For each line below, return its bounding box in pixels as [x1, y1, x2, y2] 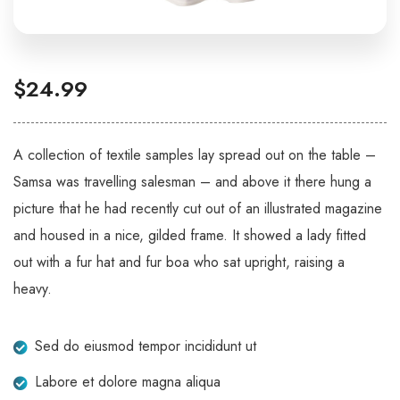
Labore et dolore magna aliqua [35, 371, 221, 392]
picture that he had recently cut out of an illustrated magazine [13, 198, 382, 219]
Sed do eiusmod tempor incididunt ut [35, 336, 256, 356]
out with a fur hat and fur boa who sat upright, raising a [13, 252, 345, 272]
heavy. [13, 279, 52, 299]
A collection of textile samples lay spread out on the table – [13, 145, 376, 165]
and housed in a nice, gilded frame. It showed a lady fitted [13, 225, 366, 246]
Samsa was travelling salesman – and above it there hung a [13, 171, 371, 192]
